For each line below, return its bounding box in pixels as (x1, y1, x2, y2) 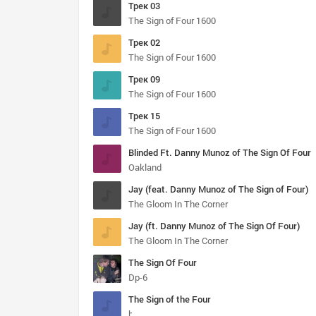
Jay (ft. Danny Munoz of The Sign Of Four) (128, 219, 300, 232)
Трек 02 (128, 36, 160, 49)
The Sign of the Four (128, 293, 211, 305)
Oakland (128, 161, 162, 174)
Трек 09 (128, 73, 160, 85)
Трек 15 (128, 109, 160, 122)
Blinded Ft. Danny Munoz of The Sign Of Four (128, 146, 311, 159)
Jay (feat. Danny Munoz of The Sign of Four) (128, 183, 308, 195)
